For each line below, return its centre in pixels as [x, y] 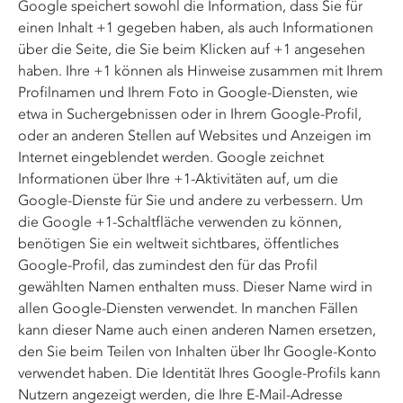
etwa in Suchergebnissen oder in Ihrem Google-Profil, [190, 114]
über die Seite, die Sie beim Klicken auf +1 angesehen [192, 49]
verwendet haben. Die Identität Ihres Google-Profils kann [199, 373]
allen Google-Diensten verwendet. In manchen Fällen [188, 308]
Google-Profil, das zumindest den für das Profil [168, 265]
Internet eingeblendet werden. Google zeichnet [171, 157]
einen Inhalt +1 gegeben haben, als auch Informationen [196, 27]
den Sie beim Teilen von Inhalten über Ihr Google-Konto [197, 351]
